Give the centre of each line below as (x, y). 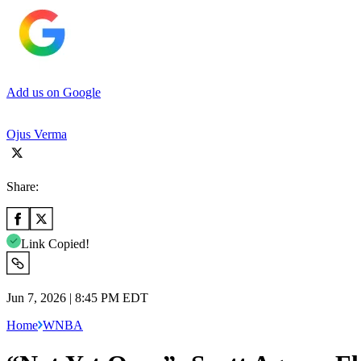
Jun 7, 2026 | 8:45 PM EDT (77, 297)
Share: (23, 186)
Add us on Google (54, 92)
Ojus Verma (37, 134)
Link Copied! (55, 243)
